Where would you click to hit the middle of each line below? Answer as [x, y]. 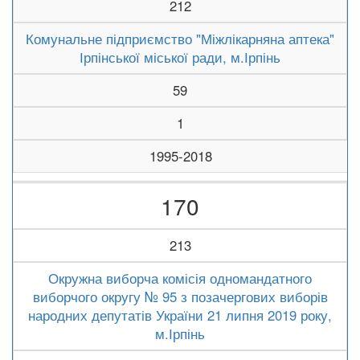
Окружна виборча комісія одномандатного [180, 278]
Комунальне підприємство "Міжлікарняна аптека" [180, 39]
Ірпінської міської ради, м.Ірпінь [180, 57]
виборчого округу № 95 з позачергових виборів [180, 297]
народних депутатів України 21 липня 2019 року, [180, 315]
